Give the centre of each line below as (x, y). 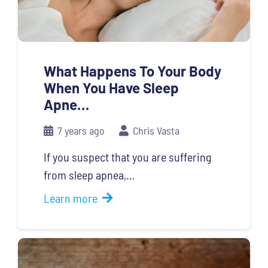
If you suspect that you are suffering (127, 156)
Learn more (70, 198)
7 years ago (81, 130)
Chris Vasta (156, 130)
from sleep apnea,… (89, 174)
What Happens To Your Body (132, 71)
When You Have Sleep (111, 87)
